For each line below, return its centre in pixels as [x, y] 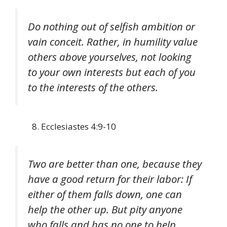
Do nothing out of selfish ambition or [111, 26]
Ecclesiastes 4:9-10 [79, 127]
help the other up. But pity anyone [105, 209]
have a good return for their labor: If [110, 179]
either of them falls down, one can [105, 194]
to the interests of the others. [93, 87]
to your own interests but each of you [112, 72]
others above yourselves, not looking [110, 56]
